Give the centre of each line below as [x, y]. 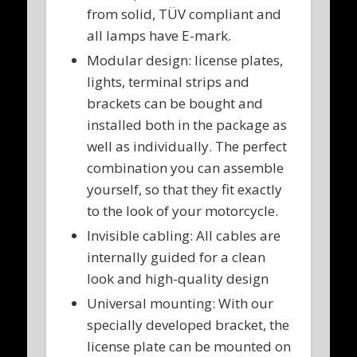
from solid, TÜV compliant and [184, 14]
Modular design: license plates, [185, 61]
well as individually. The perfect [187, 147]
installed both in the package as [187, 125]
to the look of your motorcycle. [183, 211]
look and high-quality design [178, 279]
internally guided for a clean [177, 257]
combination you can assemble [186, 168]
